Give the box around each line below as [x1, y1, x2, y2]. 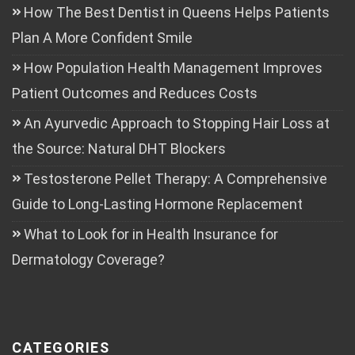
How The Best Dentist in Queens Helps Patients [24, 4, 330, 21]
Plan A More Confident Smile [12, 29, 193, 46]
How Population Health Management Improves [24, 59, 323, 76]
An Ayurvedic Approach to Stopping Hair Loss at [24, 115, 330, 132]
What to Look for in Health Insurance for [24, 226, 278, 242]
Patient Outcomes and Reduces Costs [12, 85, 258, 101]
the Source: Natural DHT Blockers [12, 140, 226, 157]
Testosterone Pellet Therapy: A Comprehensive [24, 170, 327, 187]
